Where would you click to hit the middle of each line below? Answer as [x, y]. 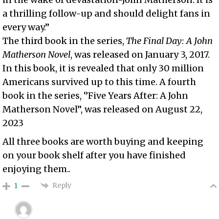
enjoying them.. [37, 169]
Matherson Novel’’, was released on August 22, [103, 109]
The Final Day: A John [170, 41]
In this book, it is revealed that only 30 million [103, 68]
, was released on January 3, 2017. [140, 55]
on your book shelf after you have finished [94, 155]
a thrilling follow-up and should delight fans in [107, 14]
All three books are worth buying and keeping [103, 142]
